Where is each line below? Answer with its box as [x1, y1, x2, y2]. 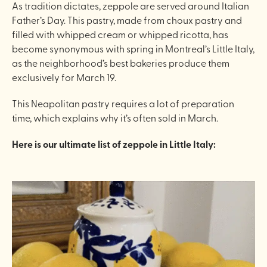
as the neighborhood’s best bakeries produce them [12, 55, 229, 69]
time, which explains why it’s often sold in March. [12, 110, 218, 124]
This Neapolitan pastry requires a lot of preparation [12, 96, 234, 110]
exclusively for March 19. [12, 70, 116, 83]
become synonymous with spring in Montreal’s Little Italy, [12, 41, 254, 55]
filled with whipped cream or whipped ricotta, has [12, 27, 228, 41]
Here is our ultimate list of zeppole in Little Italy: [12, 136, 216, 151]
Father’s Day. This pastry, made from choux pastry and [12, 13, 242, 26]
